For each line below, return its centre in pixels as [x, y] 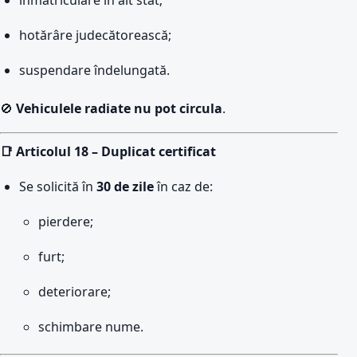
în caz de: [183, 186]
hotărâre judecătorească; [95, 35]
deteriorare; [75, 292]
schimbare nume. [91, 327]
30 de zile [125, 186]
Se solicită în [58, 186]
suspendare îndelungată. [94, 70]
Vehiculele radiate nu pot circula [119, 108]
